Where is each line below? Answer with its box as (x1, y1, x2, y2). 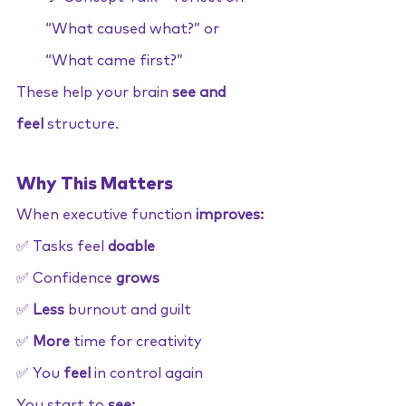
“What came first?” (45, 53, 183, 68)
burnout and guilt (64, 303, 191, 317)
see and (169, 85, 229, 100)
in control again (91, 366, 203, 381)
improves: (196, 208, 264, 222)
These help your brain (16, 85, 169, 100)
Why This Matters (16, 175, 173, 193)
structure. (43, 117, 119, 131)
